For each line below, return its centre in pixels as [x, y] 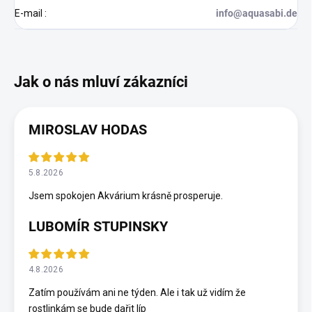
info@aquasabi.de [257, 13]
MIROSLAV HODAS [88, 129]
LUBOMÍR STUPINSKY [98, 226]
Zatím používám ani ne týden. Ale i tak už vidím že [137, 292]
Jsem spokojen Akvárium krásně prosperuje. [126, 195]
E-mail [30, 13]
